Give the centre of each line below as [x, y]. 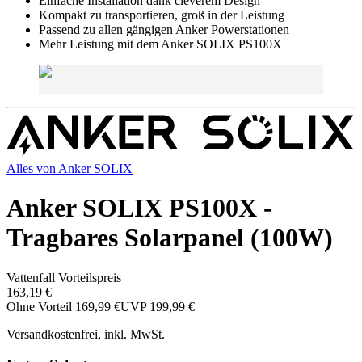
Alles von [32, 168]
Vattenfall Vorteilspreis [64, 277]
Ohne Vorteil [41, 306]
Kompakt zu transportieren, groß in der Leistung [162, 15]
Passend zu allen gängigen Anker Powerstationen [164, 29]
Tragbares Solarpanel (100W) [170, 238]
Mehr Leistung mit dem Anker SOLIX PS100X [160, 44]
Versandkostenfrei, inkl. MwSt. [86, 334]
